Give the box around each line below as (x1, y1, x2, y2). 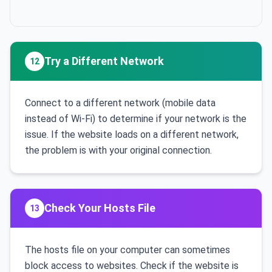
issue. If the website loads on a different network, (25, 129, 239, 140)
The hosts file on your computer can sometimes (25, 244, 230, 256)
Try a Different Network (44, 55, 164, 67)
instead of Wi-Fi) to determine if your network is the (25, 113, 246, 124)
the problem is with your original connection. (25, 144, 212, 156)
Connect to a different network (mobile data (25, 97, 216, 109)
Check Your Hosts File (44, 202, 155, 214)
